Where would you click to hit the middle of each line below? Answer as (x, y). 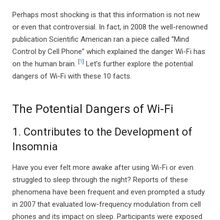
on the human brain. (45, 64)
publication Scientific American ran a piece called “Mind (101, 39)
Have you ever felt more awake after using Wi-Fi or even (103, 167)
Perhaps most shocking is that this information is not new (106, 15)
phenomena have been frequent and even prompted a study (109, 192)
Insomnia (35, 146)
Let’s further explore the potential (138, 64)
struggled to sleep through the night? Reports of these (100, 179)
